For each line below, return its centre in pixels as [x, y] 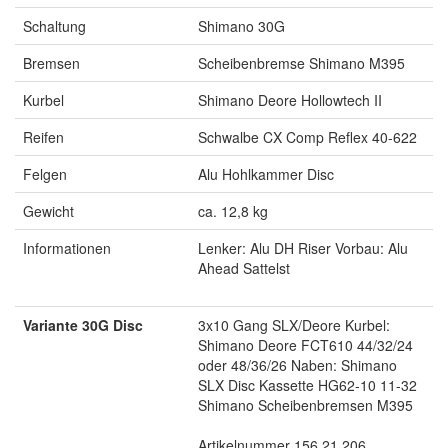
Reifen [43, 137]
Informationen [67, 248]
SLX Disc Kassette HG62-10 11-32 [307, 385]
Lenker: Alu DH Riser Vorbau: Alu [303, 248]
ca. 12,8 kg [233, 211]
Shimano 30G [241, 26]
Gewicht [48, 211]
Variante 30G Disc [83, 325]
